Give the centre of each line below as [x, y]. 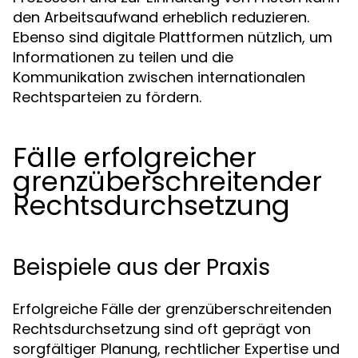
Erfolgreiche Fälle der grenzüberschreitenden [172, 309]
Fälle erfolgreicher [135, 157]
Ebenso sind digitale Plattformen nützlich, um [173, 37]
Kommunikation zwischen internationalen [159, 77]
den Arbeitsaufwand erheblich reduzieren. [161, 17]
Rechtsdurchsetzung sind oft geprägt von [162, 329]
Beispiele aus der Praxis [141, 267]
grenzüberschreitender [167, 181]
